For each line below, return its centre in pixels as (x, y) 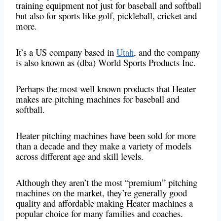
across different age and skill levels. (80, 156)
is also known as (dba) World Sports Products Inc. (106, 63)
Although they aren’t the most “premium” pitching (107, 183)
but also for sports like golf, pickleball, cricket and (106, 16)
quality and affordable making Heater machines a (104, 203)
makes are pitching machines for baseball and (98, 99)
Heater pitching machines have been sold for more (106, 136)
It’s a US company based (61, 52)
